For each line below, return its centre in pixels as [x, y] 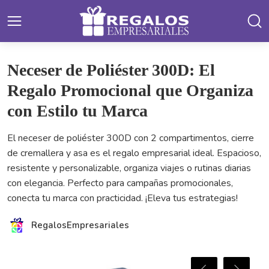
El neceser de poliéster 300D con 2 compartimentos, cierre [131, 138]
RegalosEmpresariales [80, 225]
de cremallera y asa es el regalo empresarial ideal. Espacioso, [134, 153]
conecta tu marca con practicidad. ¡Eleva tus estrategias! [122, 198]
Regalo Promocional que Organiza [130, 90]
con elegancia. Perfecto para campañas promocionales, [120, 183]
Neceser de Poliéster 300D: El [111, 70]
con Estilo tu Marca [77, 111]
